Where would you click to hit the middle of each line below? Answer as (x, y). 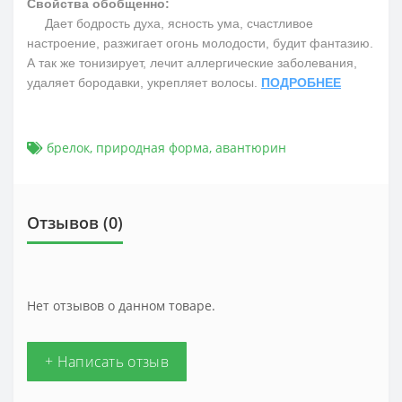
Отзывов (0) (75, 223)
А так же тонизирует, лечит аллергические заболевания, (192, 63)
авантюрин (251, 148)
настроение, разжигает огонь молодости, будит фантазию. (200, 44)
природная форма (153, 148)
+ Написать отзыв (107, 362)
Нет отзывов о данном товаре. (121, 306)
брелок (68, 148)
